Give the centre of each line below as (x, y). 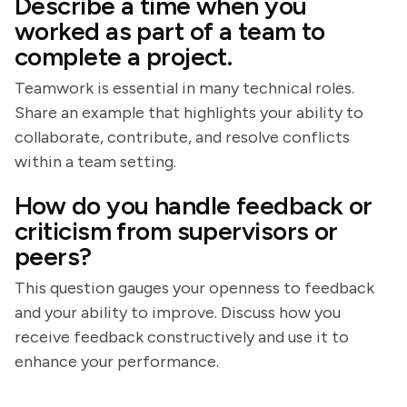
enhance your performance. (117, 362)
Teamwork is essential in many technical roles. (184, 88)
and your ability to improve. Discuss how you (178, 313)
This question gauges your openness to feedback (194, 288)
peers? (53, 256)
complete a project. (124, 56)
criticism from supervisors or (176, 231)
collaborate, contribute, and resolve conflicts (182, 137)
